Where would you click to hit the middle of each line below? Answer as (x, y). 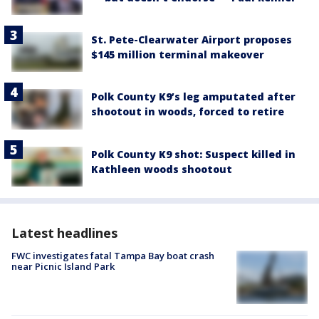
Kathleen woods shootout (162, 169)
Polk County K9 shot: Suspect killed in (193, 154)
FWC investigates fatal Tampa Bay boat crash (113, 255)
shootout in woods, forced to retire (188, 112)
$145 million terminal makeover (178, 55)
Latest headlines (64, 232)
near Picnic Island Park (63, 266)
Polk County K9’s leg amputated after (193, 97)
